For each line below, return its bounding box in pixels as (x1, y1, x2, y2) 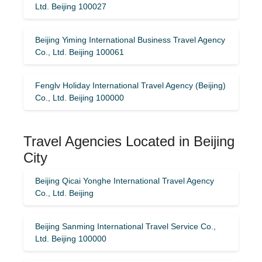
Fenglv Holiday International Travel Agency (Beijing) (35, 80, 226, 90)
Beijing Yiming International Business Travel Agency (35, 35, 225, 44)
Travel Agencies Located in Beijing (23, 133, 235, 149)
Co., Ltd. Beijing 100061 (35, 47, 124, 57)
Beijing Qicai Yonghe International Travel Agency (35, 175, 214, 185)
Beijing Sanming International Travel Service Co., (35, 221, 216, 231)
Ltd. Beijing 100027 (35, 1, 106, 11)
